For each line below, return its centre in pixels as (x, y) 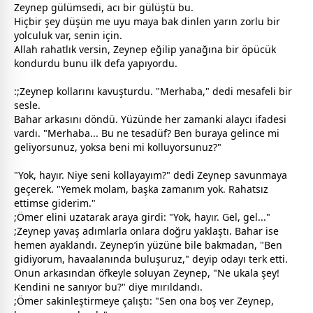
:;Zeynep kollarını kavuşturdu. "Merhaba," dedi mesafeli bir (153, 91)
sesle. (27, 105)
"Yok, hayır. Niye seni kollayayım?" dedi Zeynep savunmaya (151, 175)
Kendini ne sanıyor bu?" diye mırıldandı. (108, 286)
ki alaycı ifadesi (251, 119)
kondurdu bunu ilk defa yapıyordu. (96, 63)
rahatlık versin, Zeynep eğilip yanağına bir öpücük (157, 49)
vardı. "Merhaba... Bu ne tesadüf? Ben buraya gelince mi (147, 133)
